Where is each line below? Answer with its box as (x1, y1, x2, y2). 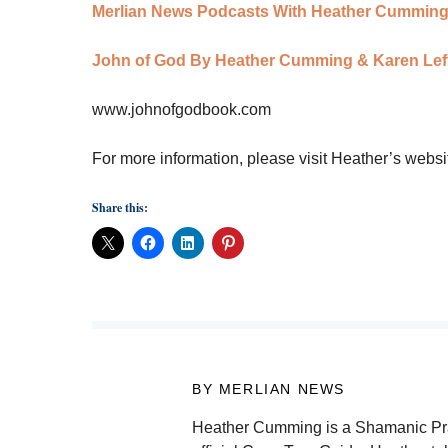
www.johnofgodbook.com (92, 101, 271, 119)
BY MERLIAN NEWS (192, 381, 345, 398)
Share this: (92, 199, 148, 217)
